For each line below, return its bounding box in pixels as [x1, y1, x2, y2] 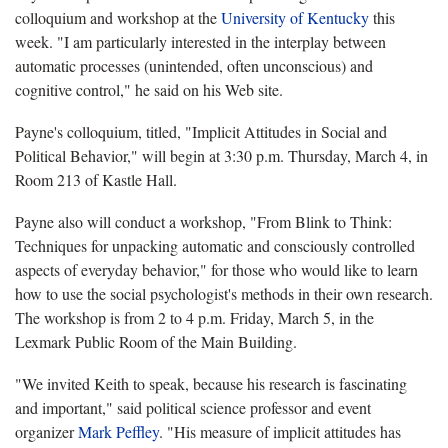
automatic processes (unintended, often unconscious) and [15, 54, 373, 76]
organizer [15, 420, 78, 442]
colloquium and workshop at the [15, 6, 221, 28]
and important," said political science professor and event [15, 396, 371, 418]
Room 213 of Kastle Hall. [15, 168, 177, 190]
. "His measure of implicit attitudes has [159, 420, 401, 442]
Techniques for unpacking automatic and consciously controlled [15, 234, 415, 256]
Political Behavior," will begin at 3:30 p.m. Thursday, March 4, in [15, 144, 428, 166]
